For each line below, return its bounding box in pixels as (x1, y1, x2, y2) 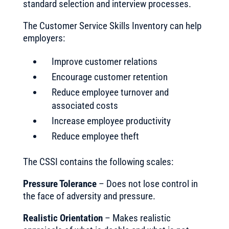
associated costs (51, 100, 118, 111)
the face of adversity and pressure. (22, 190, 155, 202)
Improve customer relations (51, 56, 157, 67)
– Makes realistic (102, 212, 171, 224)
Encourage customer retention (51, 71, 168, 83)
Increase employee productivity (51, 115, 171, 127)
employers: (22, 32, 65, 44)
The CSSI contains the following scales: (22, 156, 173, 168)
